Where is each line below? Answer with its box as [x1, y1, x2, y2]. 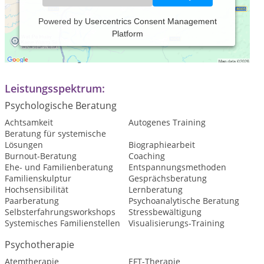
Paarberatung [5, 195, 59, 206]
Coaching [128, 150, 165, 161]
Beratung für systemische [5, 128, 106, 139]
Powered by [38, 16, 85, 26]
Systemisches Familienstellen [5, 217, 120, 229]
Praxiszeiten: [5, 30, 70, 44]
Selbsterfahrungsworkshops [5, 206, 115, 217]
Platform [111, 29, 143, 38]
